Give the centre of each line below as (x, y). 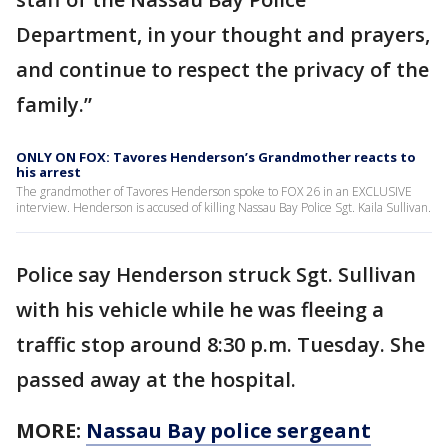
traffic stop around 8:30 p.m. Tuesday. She (220, 345)
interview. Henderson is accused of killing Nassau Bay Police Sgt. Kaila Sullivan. (223, 208)
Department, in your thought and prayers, (223, 35)
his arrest (48, 172)
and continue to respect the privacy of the (222, 70)
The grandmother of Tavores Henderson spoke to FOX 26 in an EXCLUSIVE (214, 192)
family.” (54, 105)
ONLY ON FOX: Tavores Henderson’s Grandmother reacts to (216, 157)
